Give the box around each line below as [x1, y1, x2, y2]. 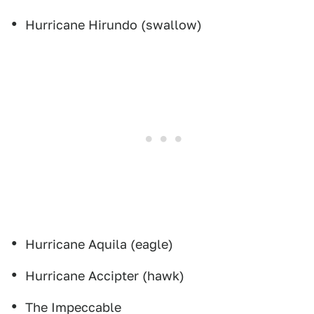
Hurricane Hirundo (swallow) [25, 18, 202, 32]
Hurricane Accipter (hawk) [25, 268, 184, 283]
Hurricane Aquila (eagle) [25, 237, 173, 252]
